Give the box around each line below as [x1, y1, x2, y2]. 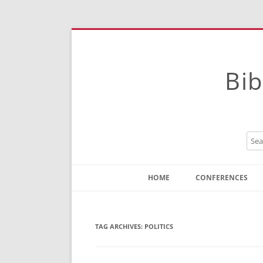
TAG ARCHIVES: [95, 222, 144, 231]
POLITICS [144, 222, 173, 231]
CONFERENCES [195, 173, 248, 183]
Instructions [154, 211, 196, 222]
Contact [154, 194, 181, 204]
